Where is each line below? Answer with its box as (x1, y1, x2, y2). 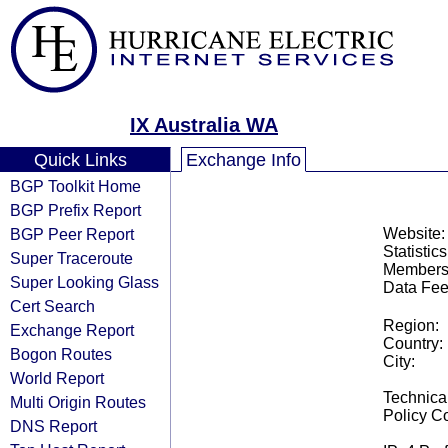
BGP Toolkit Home (10, 177, 141, 195)
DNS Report (10, 417, 97, 435)
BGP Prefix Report (10, 201, 141, 219)
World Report (10, 369, 104, 387)
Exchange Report (10, 321, 134, 339)
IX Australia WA (130, 114, 278, 136)
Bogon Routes (10, 345, 112, 363)
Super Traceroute (10, 249, 133, 267)
